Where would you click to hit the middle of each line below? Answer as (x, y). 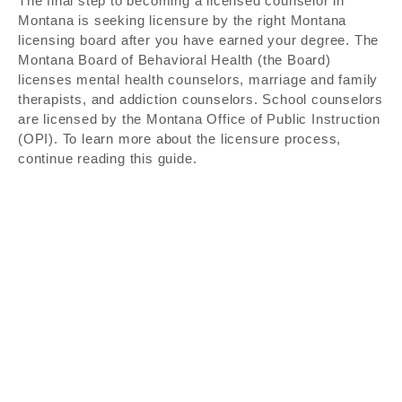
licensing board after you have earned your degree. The (199, 39)
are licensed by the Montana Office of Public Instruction (199, 118)
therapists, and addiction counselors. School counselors (201, 99)
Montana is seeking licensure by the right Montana (183, 20)
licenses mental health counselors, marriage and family (198, 79)
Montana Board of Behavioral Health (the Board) (175, 59)
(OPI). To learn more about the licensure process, (180, 138)
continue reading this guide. (108, 158)
